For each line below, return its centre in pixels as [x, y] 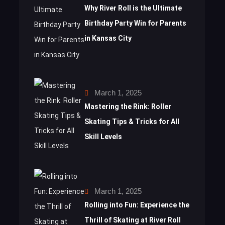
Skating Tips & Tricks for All [132, 122]
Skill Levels [103, 137]
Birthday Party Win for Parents [135, 23]
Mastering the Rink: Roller [128, 107]
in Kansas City [108, 38]
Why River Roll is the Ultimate [133, 8]
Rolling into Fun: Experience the [137, 205]
